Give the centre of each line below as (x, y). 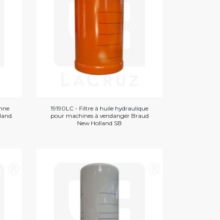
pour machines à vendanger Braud (99, 115)
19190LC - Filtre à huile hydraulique (100, 108)
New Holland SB (100, 123)
